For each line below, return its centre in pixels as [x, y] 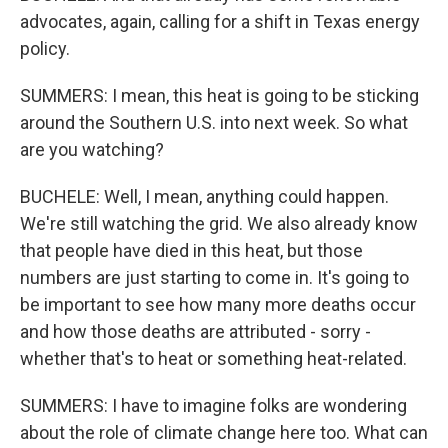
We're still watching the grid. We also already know [219, 223]
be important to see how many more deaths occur [218, 304]
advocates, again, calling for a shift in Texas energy [220, 21]
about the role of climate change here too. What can [224, 432]
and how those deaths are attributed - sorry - [195, 331]
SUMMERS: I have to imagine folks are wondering [213, 405]
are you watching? [92, 149]
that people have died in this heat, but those [191, 250]
